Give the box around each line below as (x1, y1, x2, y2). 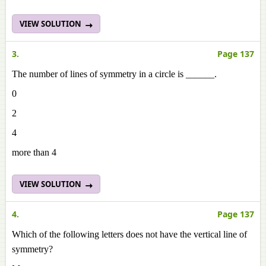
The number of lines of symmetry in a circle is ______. (12, 69, 217, 79)
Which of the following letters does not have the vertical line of (12, 229, 247, 239)
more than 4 (12, 147, 56, 157)
